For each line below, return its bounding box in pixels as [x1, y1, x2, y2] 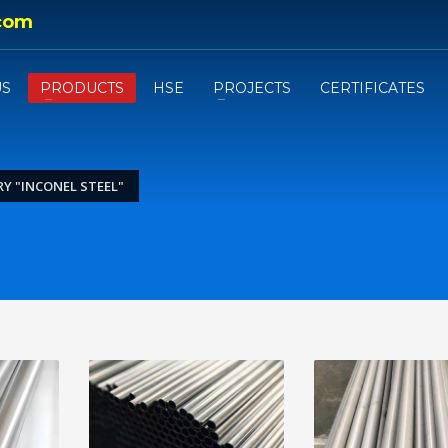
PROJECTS [213, 78, 292, 97]
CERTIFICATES [320, 78, 426, 97]
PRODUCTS [40, 78, 125, 97]
